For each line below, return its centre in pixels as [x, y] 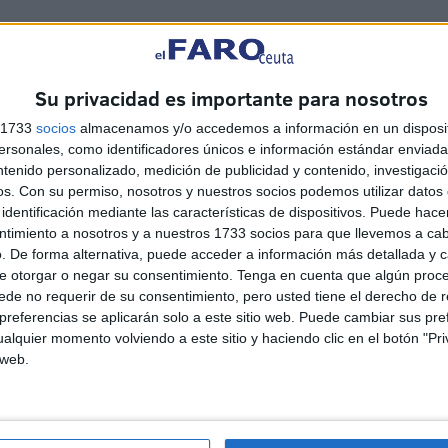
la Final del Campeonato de [284, 397]
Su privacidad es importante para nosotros [231, 97]
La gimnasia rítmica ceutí [277, 353]
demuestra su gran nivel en [285, 375]
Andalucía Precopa [252, 419]
